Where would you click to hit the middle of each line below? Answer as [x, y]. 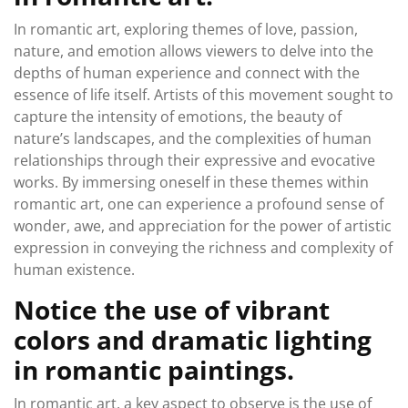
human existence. [74, 270]
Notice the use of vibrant [172, 310]
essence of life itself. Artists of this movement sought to [204, 95]
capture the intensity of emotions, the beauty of [178, 117]
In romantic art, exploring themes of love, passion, [186, 30]
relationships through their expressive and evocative [194, 161]
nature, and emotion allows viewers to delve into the [194, 51]
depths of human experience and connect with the [187, 73]
